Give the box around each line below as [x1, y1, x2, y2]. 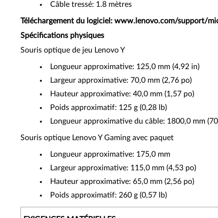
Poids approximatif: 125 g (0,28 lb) [50, 104, 167, 111]
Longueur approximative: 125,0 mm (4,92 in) [50, 63, 200, 71]
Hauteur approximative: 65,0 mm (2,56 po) [50, 178, 194, 185]
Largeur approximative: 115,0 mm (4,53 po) [50, 164, 196, 172]
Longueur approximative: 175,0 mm [50, 150, 170, 158]
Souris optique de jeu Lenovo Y [20, 46, 125, 54]
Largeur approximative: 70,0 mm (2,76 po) [50, 76, 192, 84]
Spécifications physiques [20, 32, 104, 39]
